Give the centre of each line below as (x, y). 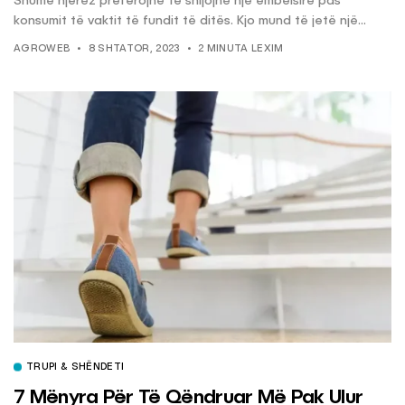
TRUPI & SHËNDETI (75, 368)
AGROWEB (42, 49)
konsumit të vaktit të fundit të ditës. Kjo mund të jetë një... (190, 21)
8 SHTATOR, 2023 (134, 49)
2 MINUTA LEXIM (240, 49)
